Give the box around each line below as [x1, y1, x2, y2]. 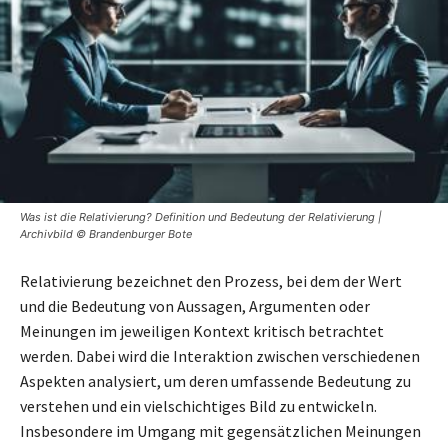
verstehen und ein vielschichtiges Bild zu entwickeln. [20, 395, 377, 416]
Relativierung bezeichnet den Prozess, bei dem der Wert [20, 270, 402, 291]
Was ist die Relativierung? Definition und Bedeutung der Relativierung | [20, 209, 382, 224]
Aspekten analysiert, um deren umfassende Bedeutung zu [20, 370, 411, 391]
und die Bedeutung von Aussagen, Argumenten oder [20, 295, 370, 316]
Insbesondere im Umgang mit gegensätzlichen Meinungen [20, 420, 421, 441]
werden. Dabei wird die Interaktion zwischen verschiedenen [20, 345, 420, 366]
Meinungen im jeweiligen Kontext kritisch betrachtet [20, 320, 384, 341]
